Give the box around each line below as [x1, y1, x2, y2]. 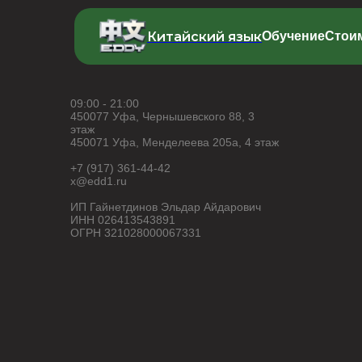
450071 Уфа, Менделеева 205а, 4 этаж [70, 136, 279, 149]
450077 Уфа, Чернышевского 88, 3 [70, 110, 255, 123]
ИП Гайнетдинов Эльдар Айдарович [70, 200, 261, 213]
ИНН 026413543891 [70, 213, 175, 226]
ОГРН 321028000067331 [70, 226, 201, 239]
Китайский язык [147, 28, 262, 44]
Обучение [262, 29, 325, 43]
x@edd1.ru [70, 175, 127, 187]
